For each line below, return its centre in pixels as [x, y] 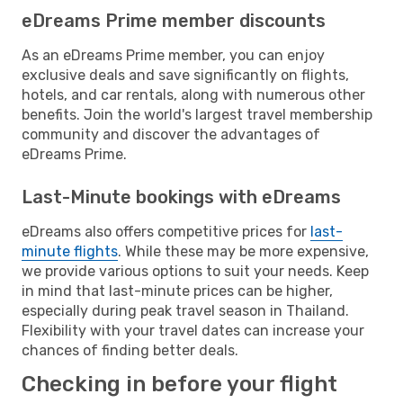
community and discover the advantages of [171, 134]
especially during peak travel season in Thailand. [185, 310]
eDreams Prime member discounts [174, 20]
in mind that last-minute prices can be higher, [177, 291]
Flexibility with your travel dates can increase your [193, 330]
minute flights [70, 251]
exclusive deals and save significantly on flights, [185, 75]
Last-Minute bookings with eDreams [181, 197]
